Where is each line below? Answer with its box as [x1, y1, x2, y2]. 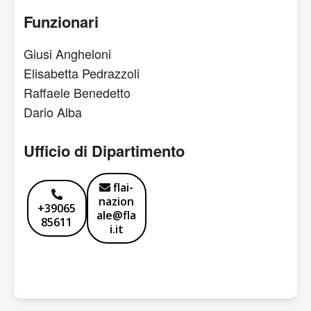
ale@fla [96, 208, 137, 223]
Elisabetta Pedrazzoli [24, 64, 140, 82]
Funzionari [24, 10, 99, 33]
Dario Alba [24, 103, 82, 121]
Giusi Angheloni [24, 44, 111, 62]
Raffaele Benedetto [24, 83, 131, 101]
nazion [99, 194, 135, 209]
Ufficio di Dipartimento [24, 140, 185, 162]
